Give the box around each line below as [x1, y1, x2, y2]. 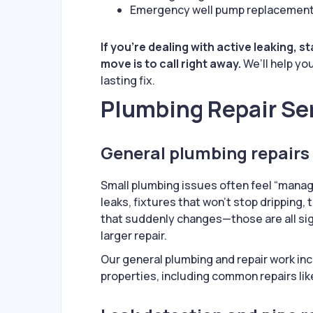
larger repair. [101, 228, 167, 244]
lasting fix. [101, 73, 155, 89]
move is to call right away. [101, 56, 241, 72]
